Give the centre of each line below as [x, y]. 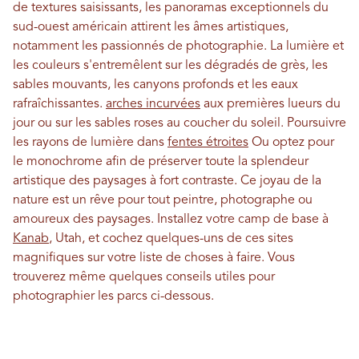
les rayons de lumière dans [90, 143]
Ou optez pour [291, 143]
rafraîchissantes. [59, 104]
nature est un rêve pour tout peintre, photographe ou [163, 200]
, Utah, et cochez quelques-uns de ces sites [171, 239]
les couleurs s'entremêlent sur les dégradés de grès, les [170, 66]
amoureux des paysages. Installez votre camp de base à [171, 220]
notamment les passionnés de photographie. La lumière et [178, 46]
